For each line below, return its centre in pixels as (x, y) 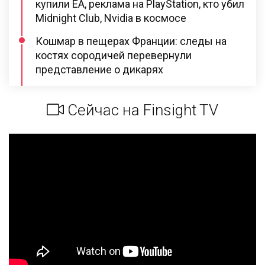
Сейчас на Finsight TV (141, 110)
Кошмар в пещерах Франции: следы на (131, 41)
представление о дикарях (99, 69)
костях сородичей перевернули (114, 55)
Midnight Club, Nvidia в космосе (111, 18)
